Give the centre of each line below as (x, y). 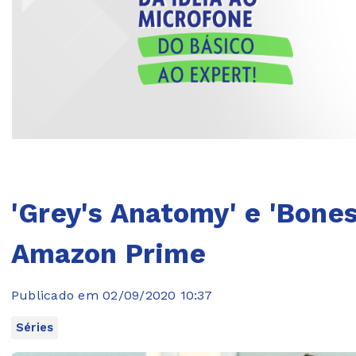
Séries (35, 327)
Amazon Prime (108, 253)
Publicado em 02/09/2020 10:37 (112, 295)
